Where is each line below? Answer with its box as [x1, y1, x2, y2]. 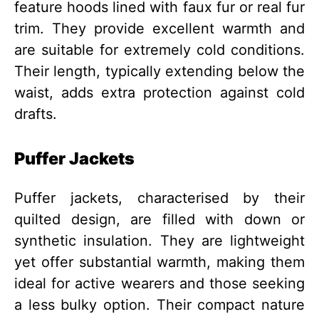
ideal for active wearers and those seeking [14, 275, 305, 293]
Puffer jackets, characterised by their [14, 189, 305, 207]
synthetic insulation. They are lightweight [14, 232, 305, 250]
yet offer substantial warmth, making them [14, 253, 305, 271]
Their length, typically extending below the [14, 62, 305, 80]
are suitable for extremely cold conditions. [14, 41, 305, 58]
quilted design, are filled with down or [14, 211, 305, 229]
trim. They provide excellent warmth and [14, 19, 305, 37]
